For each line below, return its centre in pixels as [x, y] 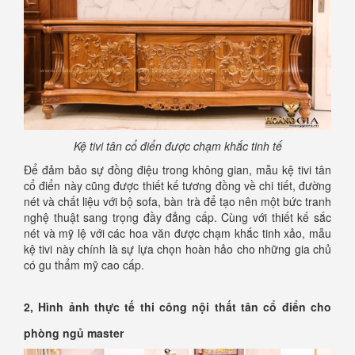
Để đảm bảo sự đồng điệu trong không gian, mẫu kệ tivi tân [177, 169]
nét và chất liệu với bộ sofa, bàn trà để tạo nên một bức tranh [177, 201]
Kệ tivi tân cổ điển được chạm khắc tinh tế [177, 145]
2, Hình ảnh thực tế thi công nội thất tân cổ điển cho [177, 306]
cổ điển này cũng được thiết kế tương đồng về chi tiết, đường [177, 185]
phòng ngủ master [74, 332]
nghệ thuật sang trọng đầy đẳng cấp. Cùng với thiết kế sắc [177, 217]
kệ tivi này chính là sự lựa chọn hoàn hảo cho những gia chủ [177, 248]
